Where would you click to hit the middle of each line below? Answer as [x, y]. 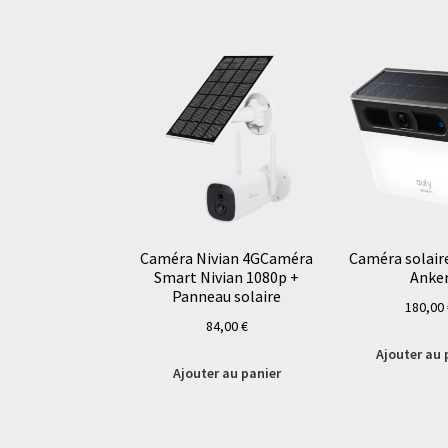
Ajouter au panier [226, 372]
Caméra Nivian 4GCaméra [227, 258]
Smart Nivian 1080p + [227, 277]
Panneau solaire [227, 296]
